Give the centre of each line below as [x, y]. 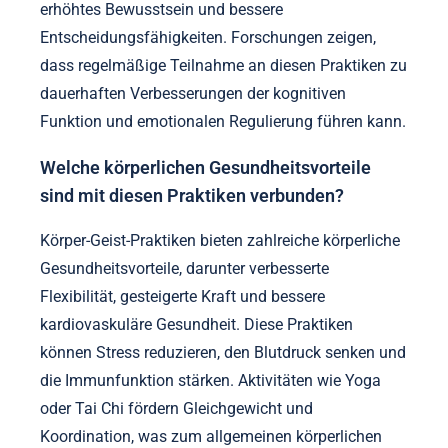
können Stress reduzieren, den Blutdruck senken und [223, 353]
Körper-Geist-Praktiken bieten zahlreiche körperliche [220, 241]
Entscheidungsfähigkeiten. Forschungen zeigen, [208, 38]
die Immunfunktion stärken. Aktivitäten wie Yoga [210, 381]
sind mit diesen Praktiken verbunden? [192, 195]
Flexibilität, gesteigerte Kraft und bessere [182, 297]
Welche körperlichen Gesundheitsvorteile [205, 167]
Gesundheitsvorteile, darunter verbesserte [184, 269]
